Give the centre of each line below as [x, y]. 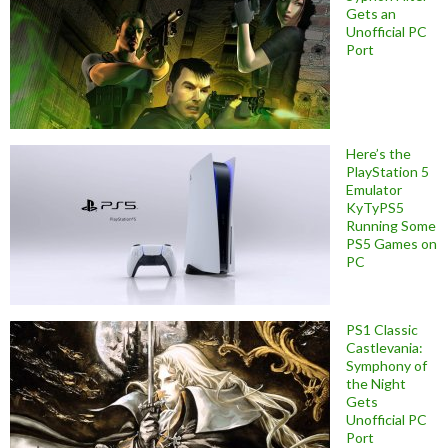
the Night [376, 383]
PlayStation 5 [387, 171]
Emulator [374, 189]
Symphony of [386, 365]
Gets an [371, 13]
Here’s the [378, 153]
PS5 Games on [391, 243]
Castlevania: [384, 347]
